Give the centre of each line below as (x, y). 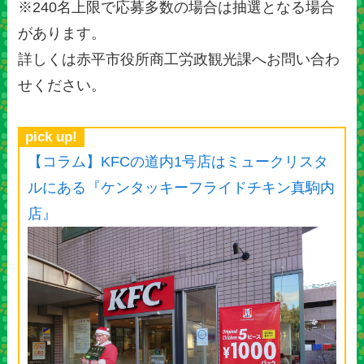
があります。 (62, 33)
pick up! (52, 137)
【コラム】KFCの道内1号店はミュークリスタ (178, 162)
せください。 (62, 85)
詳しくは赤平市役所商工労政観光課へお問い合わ (179, 59)
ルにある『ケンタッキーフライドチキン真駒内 (182, 188)
